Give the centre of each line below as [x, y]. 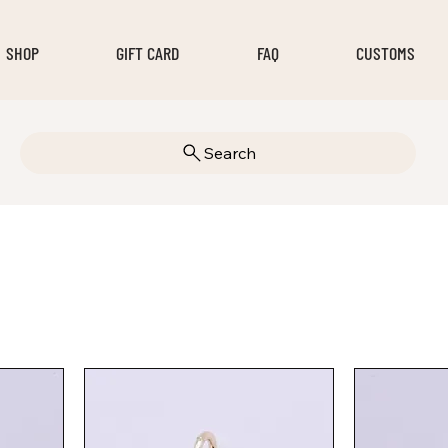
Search [229, 152]
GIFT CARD [148, 53]
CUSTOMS [386, 53]
